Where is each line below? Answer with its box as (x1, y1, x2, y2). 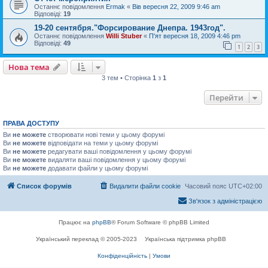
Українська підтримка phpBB (145, 236, 226, 243)
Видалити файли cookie (109, 182, 181, 190)
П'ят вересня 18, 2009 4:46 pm (149, 32, 240, 39)
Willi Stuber (106, 32, 142, 39)
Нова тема (8, 61, 50, 72)
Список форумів (17, 182, 72, 190)
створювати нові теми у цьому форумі (46, 130, 165, 138)
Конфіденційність (98, 252, 147, 260)
